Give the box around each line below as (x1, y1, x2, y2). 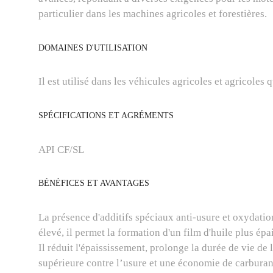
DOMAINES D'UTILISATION (38, 43, 147, 52)
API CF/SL (38, 143, 84, 155)
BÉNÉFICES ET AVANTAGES (38, 179, 149, 188)
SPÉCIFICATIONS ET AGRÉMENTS (38, 111, 174, 121)
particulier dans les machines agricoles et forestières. (38, 8, 267, 20)
